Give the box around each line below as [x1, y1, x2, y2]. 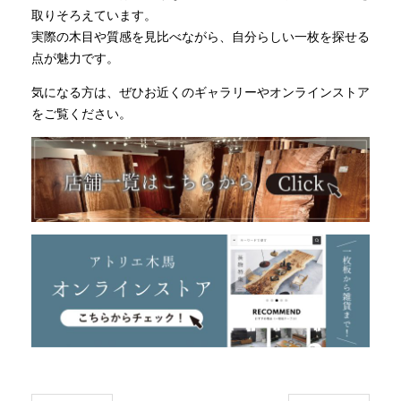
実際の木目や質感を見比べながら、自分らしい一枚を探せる [31, 30, 370, 45]
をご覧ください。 [31, 107, 132, 122]
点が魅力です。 [31, 51, 119, 66]
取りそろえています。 [31, 8, 157, 23]
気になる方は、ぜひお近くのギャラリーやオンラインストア [31, 85, 370, 100]
